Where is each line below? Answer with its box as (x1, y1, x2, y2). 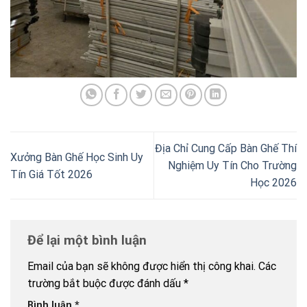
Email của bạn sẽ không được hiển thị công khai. (27, 260, 256, 273)
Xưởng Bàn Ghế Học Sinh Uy (10, 150, 143, 164)
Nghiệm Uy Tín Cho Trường (168, 159, 297, 173)
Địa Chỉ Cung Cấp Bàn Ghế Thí (155, 142, 297, 156)
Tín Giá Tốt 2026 (10, 167, 93, 181)
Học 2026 (250, 176, 297, 190)
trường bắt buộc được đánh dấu (27, 277, 184, 291)
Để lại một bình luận (27, 232, 150, 249)
